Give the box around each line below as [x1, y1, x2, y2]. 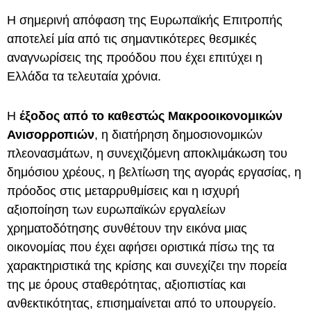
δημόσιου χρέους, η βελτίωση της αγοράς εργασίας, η [7, 165, 301, 179]
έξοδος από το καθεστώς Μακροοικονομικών [19, 109, 283, 123]
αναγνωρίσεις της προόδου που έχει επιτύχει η [7, 51, 262, 65]
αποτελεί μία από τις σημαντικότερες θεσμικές [7, 32, 257, 46]
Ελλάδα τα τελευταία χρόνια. [7, 69, 161, 83]
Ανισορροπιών [7, 128, 94, 142]
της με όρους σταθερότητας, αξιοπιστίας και [7, 278, 246, 292]
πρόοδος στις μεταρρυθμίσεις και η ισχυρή [7, 184, 239, 198]
